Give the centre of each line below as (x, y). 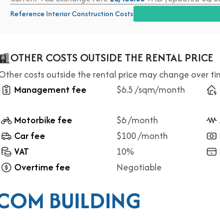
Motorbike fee (43, 120)
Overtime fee (42, 167)
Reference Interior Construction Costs (72, 14)
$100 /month (142, 136)
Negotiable (139, 167)
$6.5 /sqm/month (151, 90)
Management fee (50, 90)
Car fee (30, 136)
